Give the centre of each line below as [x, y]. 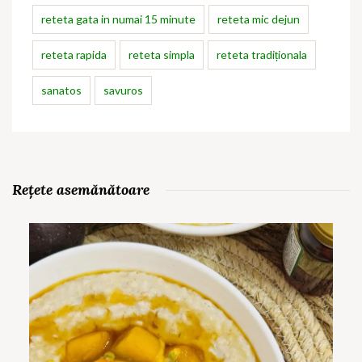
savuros [123, 90]
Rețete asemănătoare [81, 190]
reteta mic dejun [259, 19]
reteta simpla [162, 55]
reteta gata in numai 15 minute [118, 19]
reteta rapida [74, 55]
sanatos [61, 90]
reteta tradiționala [262, 55]
